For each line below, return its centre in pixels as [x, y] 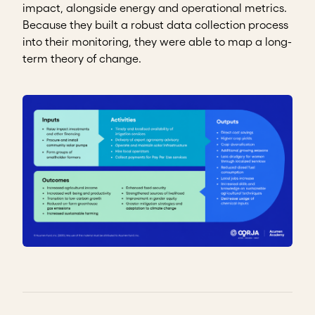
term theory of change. [82, 58]
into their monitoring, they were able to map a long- [157, 41]
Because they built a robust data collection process [155, 24]
